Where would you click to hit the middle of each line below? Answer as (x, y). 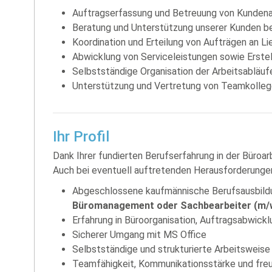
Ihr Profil (81, 136)
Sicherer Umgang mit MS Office (139, 234)
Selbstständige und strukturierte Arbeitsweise (171, 249)
